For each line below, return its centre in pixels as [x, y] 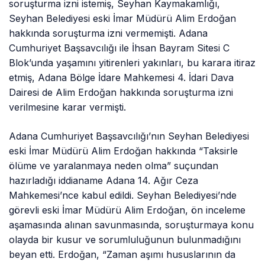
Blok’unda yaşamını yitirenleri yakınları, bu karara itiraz [132, 63]
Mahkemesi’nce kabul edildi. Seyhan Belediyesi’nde [123, 195]
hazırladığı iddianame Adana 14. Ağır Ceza [104, 181]
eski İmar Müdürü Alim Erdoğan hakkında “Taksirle [124, 151]
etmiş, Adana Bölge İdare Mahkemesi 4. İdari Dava [122, 78]
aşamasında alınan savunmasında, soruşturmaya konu [132, 225]
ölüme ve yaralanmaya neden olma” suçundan [114, 166]
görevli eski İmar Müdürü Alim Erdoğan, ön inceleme [127, 210]
